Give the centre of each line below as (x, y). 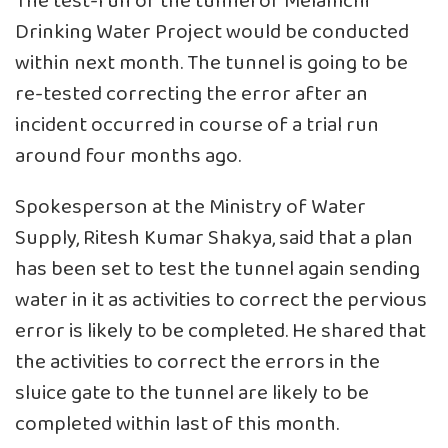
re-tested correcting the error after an (191, 94)
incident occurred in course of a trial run (197, 125)
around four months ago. (128, 156)
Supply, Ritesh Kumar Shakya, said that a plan (214, 238)
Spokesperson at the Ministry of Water (190, 207)
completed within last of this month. (177, 424)
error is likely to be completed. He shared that (220, 331)
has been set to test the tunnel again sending (217, 269)
